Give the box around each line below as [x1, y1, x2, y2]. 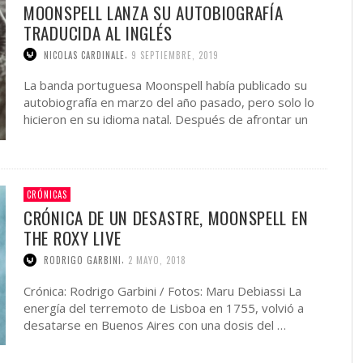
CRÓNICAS [27, 187, 67, 201]
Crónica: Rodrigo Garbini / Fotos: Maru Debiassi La [23, 282, 301, 299]
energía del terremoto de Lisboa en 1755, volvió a [23, 299, 304, 316]
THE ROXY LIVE [23, 224, 122, 250]
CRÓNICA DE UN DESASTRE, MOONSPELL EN [23, 204, 309, 230]
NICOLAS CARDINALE [44, 48, 125, 62]
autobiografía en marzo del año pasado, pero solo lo [23, 94, 314, 111]
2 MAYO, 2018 [128, 253, 186, 267]
